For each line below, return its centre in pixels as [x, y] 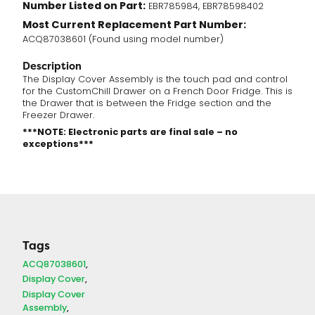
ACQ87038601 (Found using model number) [123, 40]
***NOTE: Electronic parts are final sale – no [130, 133]
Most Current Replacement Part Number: [134, 25]
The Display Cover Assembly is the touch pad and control [155, 81]
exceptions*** [58, 144]
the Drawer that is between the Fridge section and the [147, 104]
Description [52, 66]
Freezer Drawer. [58, 116]
